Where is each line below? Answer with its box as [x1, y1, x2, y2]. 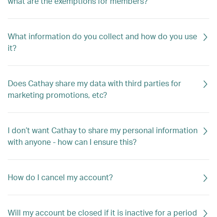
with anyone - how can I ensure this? [8, 137, 137, 147]
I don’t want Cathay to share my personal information [8, 125, 198, 135]
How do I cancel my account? [8, 172, 113, 182]
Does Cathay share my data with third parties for [8, 78, 181, 88]
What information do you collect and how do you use [8, 31, 197, 41]
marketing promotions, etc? [8, 90, 107, 100]
